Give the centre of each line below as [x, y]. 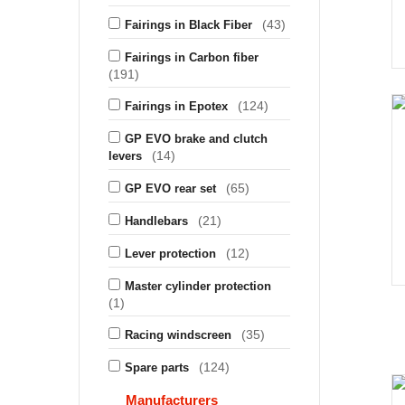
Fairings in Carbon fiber [192, 57]
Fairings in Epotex [176, 106]
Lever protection [170, 254]
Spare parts [157, 367]
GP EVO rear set [170, 188]
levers [125, 156]
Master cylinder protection [198, 286]
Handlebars [156, 221]
